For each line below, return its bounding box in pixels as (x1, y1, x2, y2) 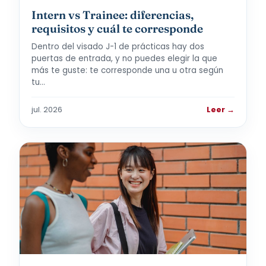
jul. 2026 (31, 104, 62, 115)
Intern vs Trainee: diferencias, (31, 8, 194, 22)
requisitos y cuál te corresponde (31, 21, 203, 36)
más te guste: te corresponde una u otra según (31, 65, 223, 76)
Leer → (207, 104, 235, 115)
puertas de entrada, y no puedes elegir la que (31, 53, 217, 64)
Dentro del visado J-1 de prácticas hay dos (31, 41, 204, 52)
